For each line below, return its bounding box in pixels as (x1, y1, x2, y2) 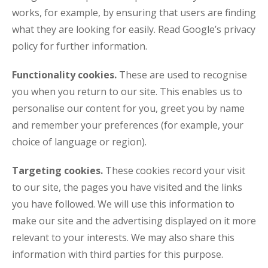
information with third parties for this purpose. (12, 248, 223, 261)
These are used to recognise (117, 68, 247, 81)
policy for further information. (12, 39, 147, 53)
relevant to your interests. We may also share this (12, 231, 234, 244)
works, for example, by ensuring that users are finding (12, 6, 256, 19)
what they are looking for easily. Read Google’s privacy (12, 23, 255, 36)
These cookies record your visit (103, 164, 245, 177)
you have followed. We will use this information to (12, 197, 234, 211)
